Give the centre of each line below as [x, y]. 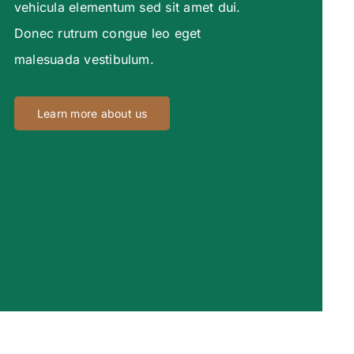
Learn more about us [92, 114]
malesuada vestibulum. [84, 60]
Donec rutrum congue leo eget [107, 34]
